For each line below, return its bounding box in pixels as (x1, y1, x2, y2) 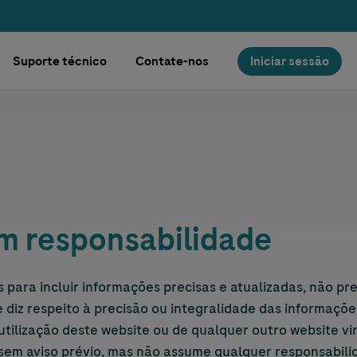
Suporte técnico (13, 52, 108, 70)
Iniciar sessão (250, 52, 330, 70)
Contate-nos (135, 52, 210, 70)
